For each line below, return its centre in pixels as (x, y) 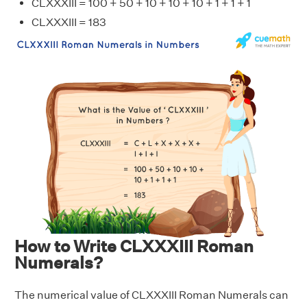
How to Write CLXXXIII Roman (134, 246)
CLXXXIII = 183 (69, 22)
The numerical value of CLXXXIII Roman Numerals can (151, 295)
